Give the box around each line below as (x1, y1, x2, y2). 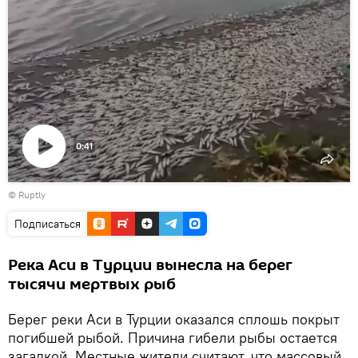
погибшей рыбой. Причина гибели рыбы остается (8, 328, 337, 347)
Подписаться (14, 216, 81, 231)
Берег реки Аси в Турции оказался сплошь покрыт (8, 309, 340, 328)
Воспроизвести (44, 180, 101, 191)
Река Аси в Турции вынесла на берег (8, 253, 292, 276)
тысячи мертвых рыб (8, 272, 176, 296)
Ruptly (18, 188, 46, 201)
